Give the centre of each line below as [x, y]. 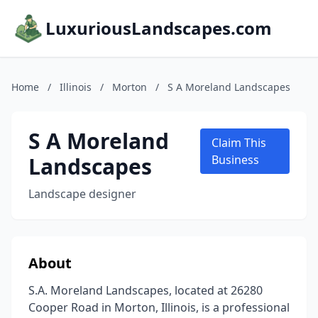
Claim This [238, 143]
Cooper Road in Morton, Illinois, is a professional [159, 307]
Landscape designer [82, 194]
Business [235, 160]
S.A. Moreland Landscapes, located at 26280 [146, 290]
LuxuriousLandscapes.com [159, 28]
